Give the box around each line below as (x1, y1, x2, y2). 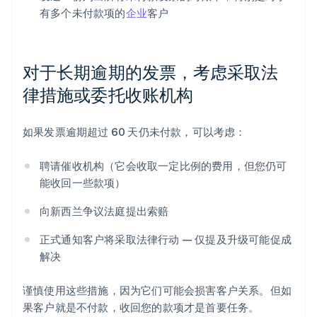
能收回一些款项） (40, 175, 126, 190)
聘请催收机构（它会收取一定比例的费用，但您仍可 (40, 158, 287, 173)
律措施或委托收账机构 (23, 83, 194, 106)
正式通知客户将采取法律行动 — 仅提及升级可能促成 (40, 232, 292, 247)
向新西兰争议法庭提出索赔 (40, 204, 169, 219)
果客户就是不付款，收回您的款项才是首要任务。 (23, 300, 260, 315)
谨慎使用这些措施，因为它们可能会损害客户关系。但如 (23, 283, 292, 298)
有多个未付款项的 (40, 6, 126, 21)
